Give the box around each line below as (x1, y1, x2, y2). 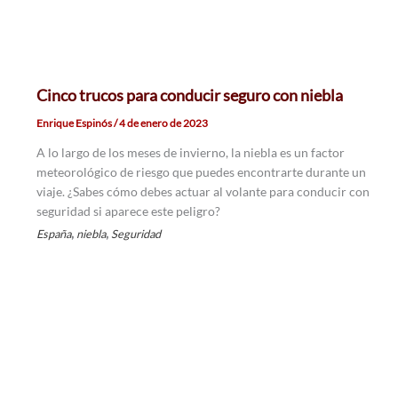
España (36, 227, 71, 242)
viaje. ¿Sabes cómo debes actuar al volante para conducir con (36, 184, 370, 200)
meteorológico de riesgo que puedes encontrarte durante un (36, 164, 366, 180)
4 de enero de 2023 (118, 116, 208, 131)
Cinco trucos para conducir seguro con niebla (36, 85, 343, 106)
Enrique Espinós (36, 116, 114, 131)
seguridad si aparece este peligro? (36, 203, 220, 219)
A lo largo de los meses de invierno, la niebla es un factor (36, 145, 345, 161)
